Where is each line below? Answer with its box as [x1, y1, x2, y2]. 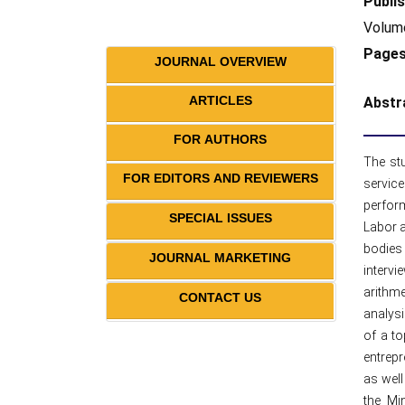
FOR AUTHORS [174, 132, 267, 146]
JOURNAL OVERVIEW [154, 54, 287, 69]
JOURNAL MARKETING [149, 250, 291, 265]
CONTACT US [179, 290, 261, 305]
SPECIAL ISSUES [168, 211, 272, 225]
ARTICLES [188, 93, 252, 108]
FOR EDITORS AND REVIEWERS [122, 171, 318, 185]
